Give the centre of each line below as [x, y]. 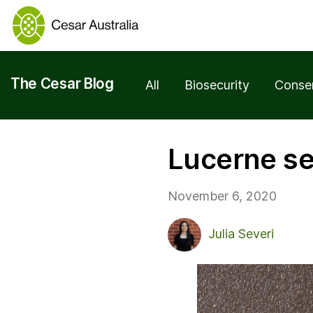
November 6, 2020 [222, 196]
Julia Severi [241, 234]
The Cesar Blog [62, 84]
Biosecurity [217, 85]
